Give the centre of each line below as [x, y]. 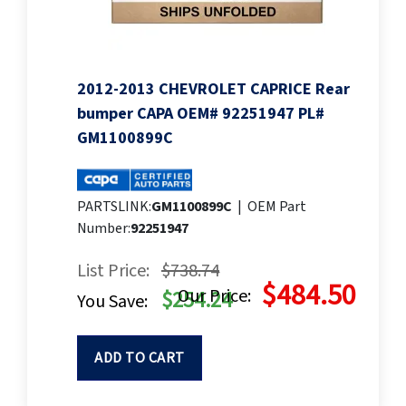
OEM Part [277, 207]
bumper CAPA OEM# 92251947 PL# [201, 114]
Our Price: [214, 297]
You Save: [112, 302]
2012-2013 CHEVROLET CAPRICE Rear [213, 90]
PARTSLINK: [114, 207]
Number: [104, 229]
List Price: [113, 271]
